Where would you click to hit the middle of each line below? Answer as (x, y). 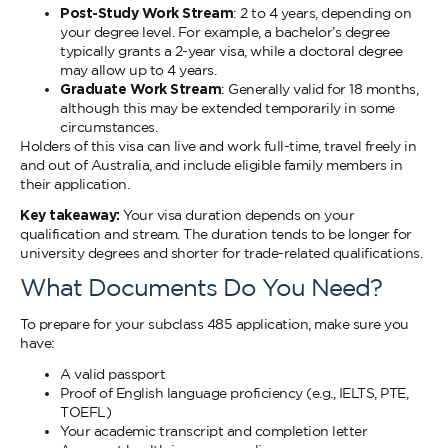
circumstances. (108, 127)
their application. (74, 184)
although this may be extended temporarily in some (227, 108)
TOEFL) (85, 412)
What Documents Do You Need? (201, 287)
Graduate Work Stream (140, 89)
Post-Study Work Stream (146, 13)
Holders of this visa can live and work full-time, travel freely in (218, 146)
